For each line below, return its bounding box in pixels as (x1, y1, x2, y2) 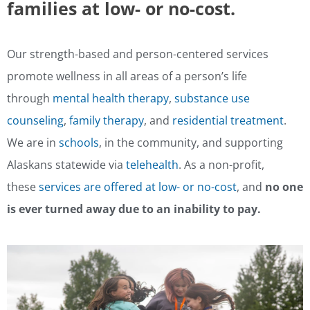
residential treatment (172, 113, 284, 129)
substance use (174, 91, 250, 107)
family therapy (69, 113, 144, 129)
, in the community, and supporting (99, 135, 283, 151)
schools (59, 135, 99, 151)
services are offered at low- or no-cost (36, 179, 237, 195)
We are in (7, 135, 59, 151)
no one (265, 179, 303, 195)
